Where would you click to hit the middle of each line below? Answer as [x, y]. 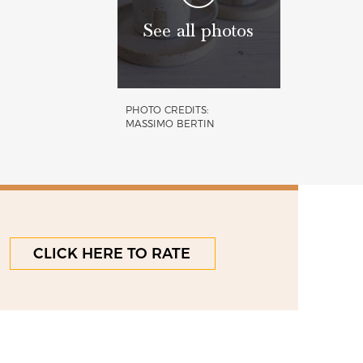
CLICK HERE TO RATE [112, 253]
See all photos [199, 31]
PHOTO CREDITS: [167, 109]
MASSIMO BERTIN [170, 123]
